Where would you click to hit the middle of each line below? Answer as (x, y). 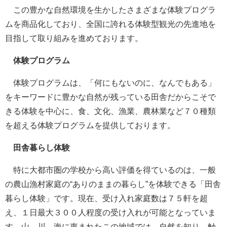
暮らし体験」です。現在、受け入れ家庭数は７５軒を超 (106, 198)
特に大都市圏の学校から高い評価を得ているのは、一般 (110, 170)
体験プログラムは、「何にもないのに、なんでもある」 (110, 83)
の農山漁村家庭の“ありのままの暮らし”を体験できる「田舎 (113, 184)
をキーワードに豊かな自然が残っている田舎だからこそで (110, 97)
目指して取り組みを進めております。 (74, 38)
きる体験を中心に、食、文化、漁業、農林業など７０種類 (110, 111)
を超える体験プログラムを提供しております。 (90, 125)
